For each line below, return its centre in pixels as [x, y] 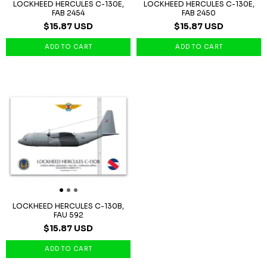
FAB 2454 [68, 13]
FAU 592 [68, 215]
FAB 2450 [199, 13]
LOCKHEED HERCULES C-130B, [68, 206]
